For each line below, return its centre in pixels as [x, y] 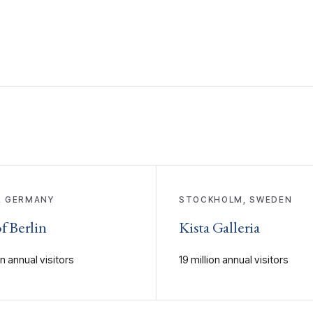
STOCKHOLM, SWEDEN [236, 199]
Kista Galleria [219, 227]
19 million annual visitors [234, 260]
